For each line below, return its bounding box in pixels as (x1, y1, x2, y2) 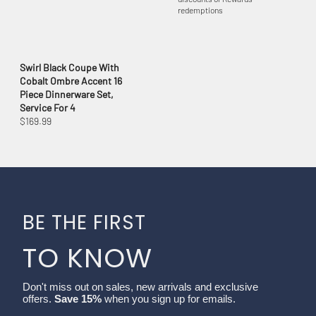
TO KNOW (23, 239, 152, 277)
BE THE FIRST (23, 209, 146, 237)
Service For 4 (20, 102, 75, 114)
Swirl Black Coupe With (20, 61, 119, 74)
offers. (23, 293, 54, 305)
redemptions (178, 5, 223, 16)
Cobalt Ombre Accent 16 (20, 75, 122, 87)
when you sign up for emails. (104, 293, 236, 305)
